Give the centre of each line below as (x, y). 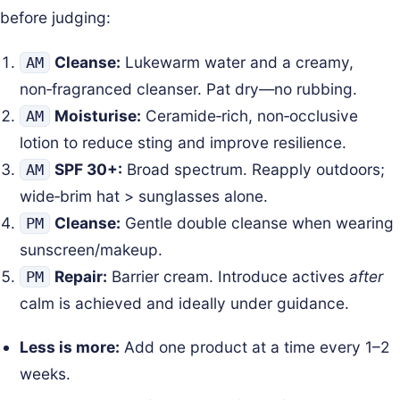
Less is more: (70, 347)
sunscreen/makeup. (92, 249)
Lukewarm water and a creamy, (237, 62)
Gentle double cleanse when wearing (258, 222)
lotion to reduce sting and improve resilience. (183, 142)
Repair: (81, 276)
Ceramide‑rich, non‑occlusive (250, 115)
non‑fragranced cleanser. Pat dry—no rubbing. (189, 88)
